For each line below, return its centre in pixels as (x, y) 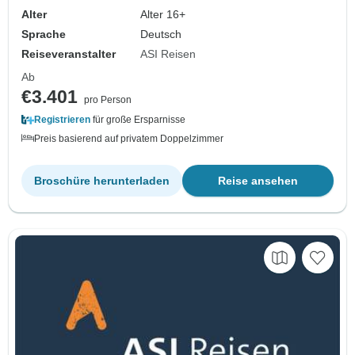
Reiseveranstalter (69, 53)
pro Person (108, 99)
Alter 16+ (163, 14)
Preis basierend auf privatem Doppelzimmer (129, 138)
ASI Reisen (168, 53)
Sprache (44, 34)
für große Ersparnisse (138, 119)
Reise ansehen (258, 180)
